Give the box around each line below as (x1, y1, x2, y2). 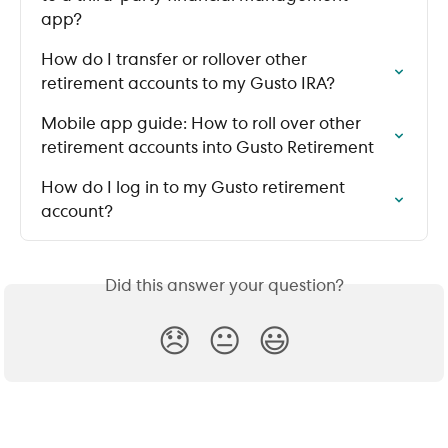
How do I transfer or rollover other (41, 52, 311, 69)
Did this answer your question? (104, 278, 344, 295)
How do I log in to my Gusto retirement (41, 180, 349, 197)
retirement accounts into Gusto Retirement (41, 140, 374, 157)
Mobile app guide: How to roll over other (41, 116, 365, 133)
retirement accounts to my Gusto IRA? (41, 76, 335, 93)
